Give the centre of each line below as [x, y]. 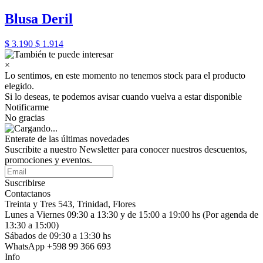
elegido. [19, 86]
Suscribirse [25, 183]
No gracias [25, 117]
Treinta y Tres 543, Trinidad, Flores [70, 204]
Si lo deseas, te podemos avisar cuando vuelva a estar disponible [123, 96]
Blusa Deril [39, 19]
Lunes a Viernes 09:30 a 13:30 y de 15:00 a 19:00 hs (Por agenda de [131, 214]
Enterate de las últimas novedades [67, 139]
